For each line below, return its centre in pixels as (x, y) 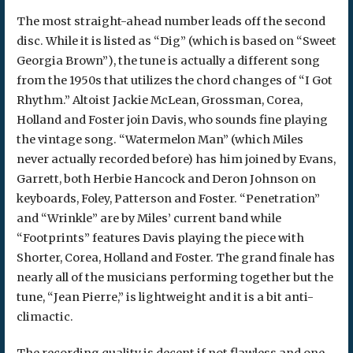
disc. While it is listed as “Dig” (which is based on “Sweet (176, 41)
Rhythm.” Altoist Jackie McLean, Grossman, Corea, (159, 100)
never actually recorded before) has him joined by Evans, (176, 159)
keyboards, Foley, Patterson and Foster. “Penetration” (168, 198)
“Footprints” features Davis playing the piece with (160, 238)
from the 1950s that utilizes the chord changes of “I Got (174, 80)
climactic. (45, 316)
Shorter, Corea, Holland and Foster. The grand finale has (175, 257)
